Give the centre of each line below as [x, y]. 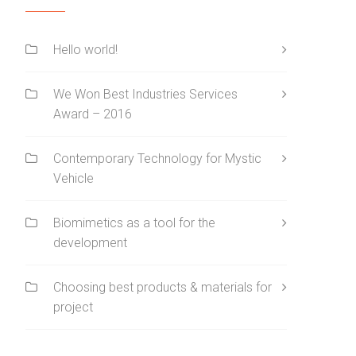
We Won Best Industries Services [145, 94]
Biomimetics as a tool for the [134, 222]
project [73, 307]
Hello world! [85, 49]
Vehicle [74, 178]
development [90, 242]
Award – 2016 [93, 114]
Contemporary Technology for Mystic [157, 158]
